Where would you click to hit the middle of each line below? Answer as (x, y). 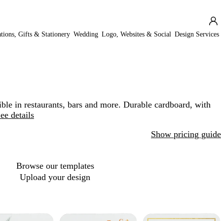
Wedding (86, 34)
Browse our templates (55, 166)
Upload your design (55, 177)
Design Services (197, 34)
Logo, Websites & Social (137, 34)
